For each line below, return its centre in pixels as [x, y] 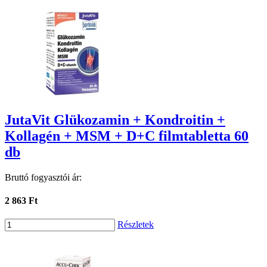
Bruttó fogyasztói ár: [43, 177]
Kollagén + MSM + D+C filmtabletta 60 [127, 136]
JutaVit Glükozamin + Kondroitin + [115, 119]
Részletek [136, 225]
